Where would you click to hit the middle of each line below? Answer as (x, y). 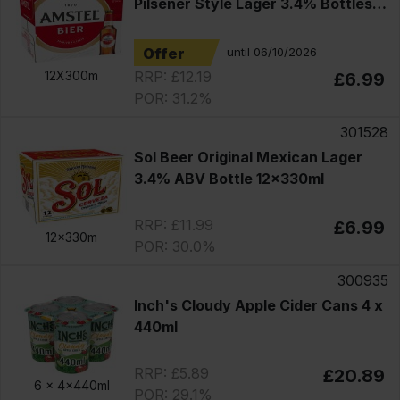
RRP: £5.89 (171, 373)
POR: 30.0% (175, 246)
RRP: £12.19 (172, 76)
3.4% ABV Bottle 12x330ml (229, 178)
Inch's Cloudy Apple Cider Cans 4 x (258, 305)
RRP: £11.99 (173, 225)
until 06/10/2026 (271, 52)
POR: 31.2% (173, 98)
